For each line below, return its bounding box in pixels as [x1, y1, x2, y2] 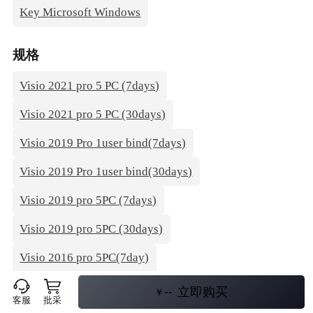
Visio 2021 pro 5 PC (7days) [20, 78, 160, 92]
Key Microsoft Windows [20, 5, 141, 19]
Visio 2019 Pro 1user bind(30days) [20, 164, 193, 178]
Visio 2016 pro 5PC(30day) [20, 279, 156, 293]
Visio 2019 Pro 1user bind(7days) [20, 136, 187, 150]
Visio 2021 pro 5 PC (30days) [20, 107, 166, 121]
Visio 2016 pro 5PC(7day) [20, 251, 150, 265]
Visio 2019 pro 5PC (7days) [20, 193, 157, 207]
